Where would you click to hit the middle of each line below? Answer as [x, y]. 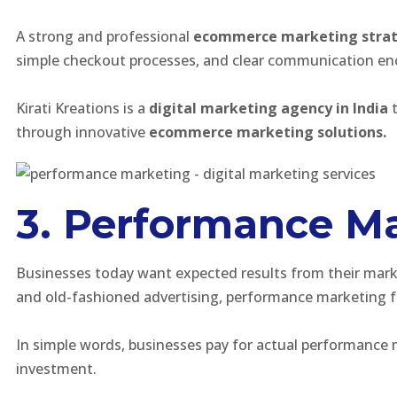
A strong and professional [105, 36]
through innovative [82, 132]
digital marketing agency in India [269, 108]
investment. [56, 369]
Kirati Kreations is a [82, 108]
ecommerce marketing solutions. [268, 132]
